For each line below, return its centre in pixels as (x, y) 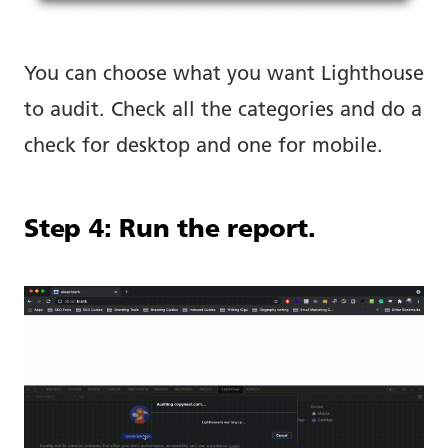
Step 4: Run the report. (170, 231)
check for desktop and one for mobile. (203, 147)
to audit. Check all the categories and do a (223, 111)
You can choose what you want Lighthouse (224, 75)
